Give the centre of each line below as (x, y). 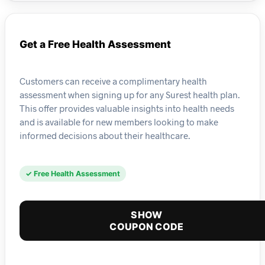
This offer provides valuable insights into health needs (127, 108)
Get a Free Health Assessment (95, 44)
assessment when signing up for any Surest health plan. (130, 94)
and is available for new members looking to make (119, 122)
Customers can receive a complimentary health (113, 81)
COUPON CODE (147, 227)
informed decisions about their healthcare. (105, 135)
